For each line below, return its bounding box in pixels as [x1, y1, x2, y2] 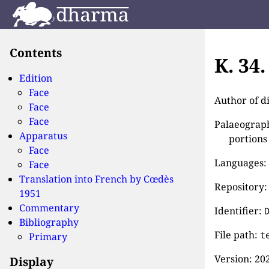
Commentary [19, 201, 79, 214]
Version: [214, 252, 255, 265]
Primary [29, 229, 67, 243]
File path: [214, 228, 261, 241]
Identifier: [214, 204, 265, 217]
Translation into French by [19, 172, 144, 186]
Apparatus [19, 128, 67, 142]
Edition [19, 71, 52, 85]
